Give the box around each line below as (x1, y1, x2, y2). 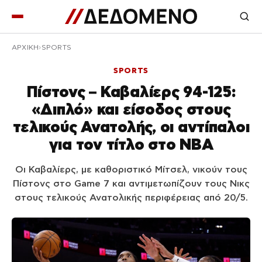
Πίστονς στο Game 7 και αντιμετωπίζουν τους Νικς (12, 178, 250, 188)
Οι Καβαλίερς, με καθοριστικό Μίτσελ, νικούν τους (15, 164, 247, 174)
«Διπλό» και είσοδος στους (31, 101, 231, 118)
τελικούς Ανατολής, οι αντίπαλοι (12, 118, 250, 135)
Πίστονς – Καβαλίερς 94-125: (26, 83, 236, 100)
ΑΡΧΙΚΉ (12, 44, 39, 51)
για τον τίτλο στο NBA (49, 136, 213, 153)
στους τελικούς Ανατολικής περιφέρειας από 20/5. (14, 192, 248, 202)
